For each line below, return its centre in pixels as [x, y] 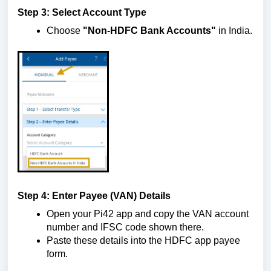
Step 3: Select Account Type [82, 12]
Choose [65, 31]
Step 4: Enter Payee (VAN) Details [94, 196]
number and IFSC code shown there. [125, 227]
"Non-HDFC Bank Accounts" [149, 31]
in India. [234, 31]
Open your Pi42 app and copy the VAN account [148, 214]
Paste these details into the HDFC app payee [143, 240]
